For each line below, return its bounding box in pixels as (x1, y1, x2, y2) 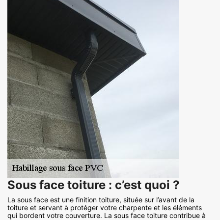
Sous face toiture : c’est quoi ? (7, 178, 180, 192)
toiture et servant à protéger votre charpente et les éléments (7, 203, 202, 212)
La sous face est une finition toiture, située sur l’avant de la (7, 195, 194, 204)
